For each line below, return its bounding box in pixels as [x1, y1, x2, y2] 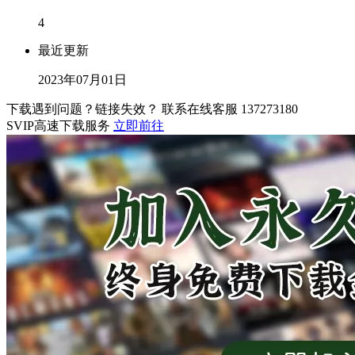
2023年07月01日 [38, 73, 127, 87]
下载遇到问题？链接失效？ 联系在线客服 [6, 102, 241, 116]
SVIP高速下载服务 [6, 119, 113, 133]
